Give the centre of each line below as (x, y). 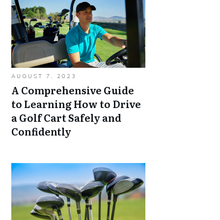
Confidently (41, 131)
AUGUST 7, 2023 (44, 76)
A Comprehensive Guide (73, 90)
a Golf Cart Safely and (66, 117)
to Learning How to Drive (76, 104)
